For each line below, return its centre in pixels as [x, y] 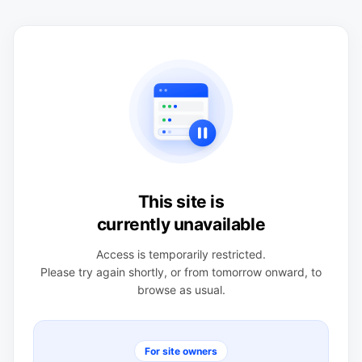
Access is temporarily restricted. [181, 254]
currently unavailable [181, 224]
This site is [181, 201]
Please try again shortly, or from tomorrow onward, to [181, 271]
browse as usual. [181, 289]
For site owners [181, 351]
